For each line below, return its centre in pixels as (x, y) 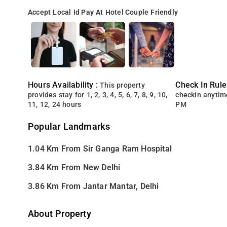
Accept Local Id (54, 12)
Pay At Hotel (102, 12)
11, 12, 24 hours (55, 105)
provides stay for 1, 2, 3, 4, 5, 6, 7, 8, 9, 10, (98, 95)
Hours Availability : (64, 85)
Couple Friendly (152, 12)
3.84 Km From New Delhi (74, 167)
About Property (60, 214)
